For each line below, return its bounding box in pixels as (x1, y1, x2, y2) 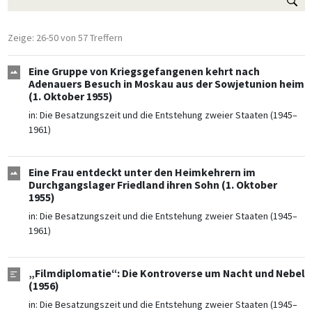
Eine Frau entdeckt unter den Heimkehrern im (28, 166, 256, 180)
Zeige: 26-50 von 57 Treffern (7, 31, 123, 45)
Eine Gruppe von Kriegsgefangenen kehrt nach (28, 65, 260, 79)
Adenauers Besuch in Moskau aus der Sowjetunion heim (28, 77, 304, 91)
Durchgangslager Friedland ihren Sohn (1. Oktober (28, 178, 277, 192)
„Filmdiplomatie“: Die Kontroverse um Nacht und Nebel (28, 267, 305, 281)
